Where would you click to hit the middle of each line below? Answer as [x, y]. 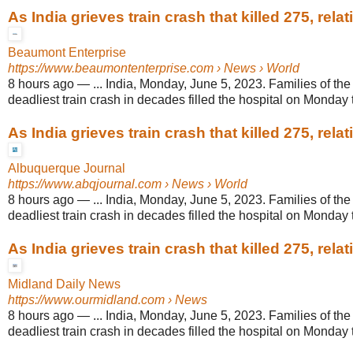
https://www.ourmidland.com [86, 300]
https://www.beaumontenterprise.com [111, 69]
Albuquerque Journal [67, 169]
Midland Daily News [64, 284]
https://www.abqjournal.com [85, 184]
